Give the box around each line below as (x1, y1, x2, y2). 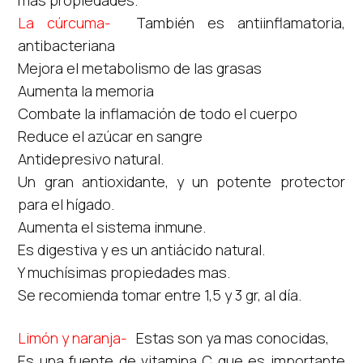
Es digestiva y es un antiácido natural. (18, 239, 266, 259)
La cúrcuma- (18, 12, 112, 32)
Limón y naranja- (18, 327, 131, 348)
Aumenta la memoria (18, 80, 155, 100)
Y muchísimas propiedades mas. (18, 262, 231, 282)
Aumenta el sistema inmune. (18, 216, 207, 237)
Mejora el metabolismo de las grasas (18, 58, 263, 78)
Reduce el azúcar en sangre (18, 126, 203, 146)
